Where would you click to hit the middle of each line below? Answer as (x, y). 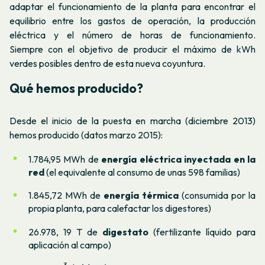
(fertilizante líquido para (202, 232)
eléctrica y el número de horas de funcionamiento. (132, 35)
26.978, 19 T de (65, 232)
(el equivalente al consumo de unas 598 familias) (142, 172)
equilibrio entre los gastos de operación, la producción (132, 20)
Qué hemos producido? (76, 88)
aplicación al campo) (70, 245)
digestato (125, 232)
